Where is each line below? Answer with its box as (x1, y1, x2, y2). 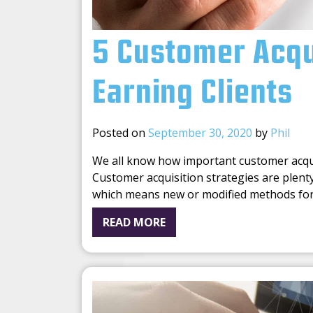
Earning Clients (92, 78, 293, 110)
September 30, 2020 (148, 125, 252, 141)
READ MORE (103, 214, 166, 231)
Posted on (92, 125, 148, 141)
